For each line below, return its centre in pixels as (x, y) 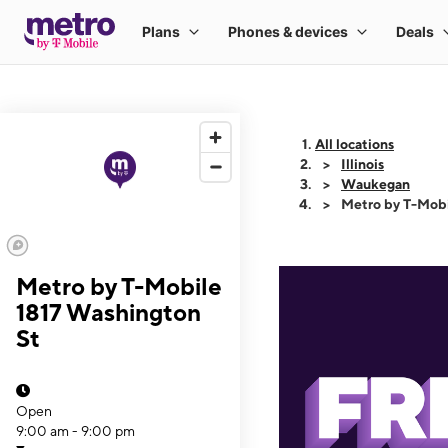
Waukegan (375, 184)
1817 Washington (108, 312)
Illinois (362, 164)
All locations (354, 144)
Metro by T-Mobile (119, 286)
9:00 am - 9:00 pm (75, 431)
